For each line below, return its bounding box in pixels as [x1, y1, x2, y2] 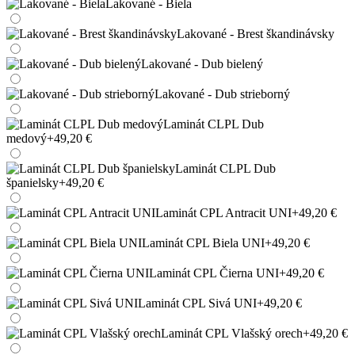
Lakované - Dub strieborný [155, 86, 290, 101]
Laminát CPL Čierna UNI [149, 265, 279, 280]
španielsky [6, 175, 59, 189]
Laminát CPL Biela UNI [142, 235, 265, 250]
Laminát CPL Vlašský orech [161, 326, 303, 340]
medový [6, 131, 47, 145]
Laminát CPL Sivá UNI [138, 296, 257, 310]
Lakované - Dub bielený [141, 56, 263, 71]
